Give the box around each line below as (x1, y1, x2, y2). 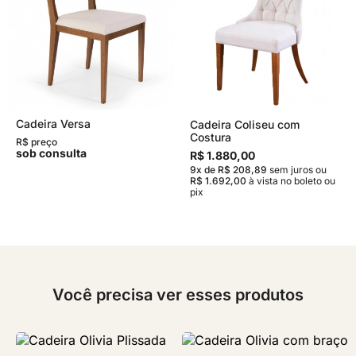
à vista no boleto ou (246, 174, 335, 187)
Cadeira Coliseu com (190, 117, 300, 131)
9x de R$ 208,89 (190, 163, 267, 176)
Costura (190, 130, 231, 144)
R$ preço (16, 136, 57, 148)
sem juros (269, 163, 313, 176)
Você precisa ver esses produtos (52, 284, 304, 304)
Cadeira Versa (16, 117, 91, 130)
